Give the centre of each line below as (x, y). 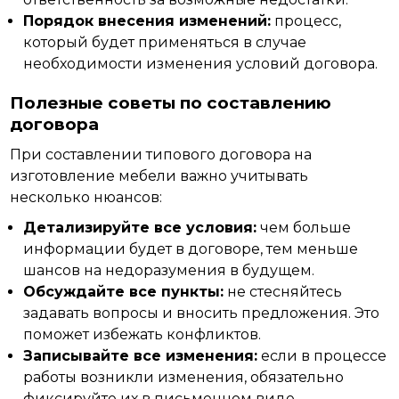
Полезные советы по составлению (171, 103)
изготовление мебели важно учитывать (159, 176)
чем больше (304, 228)
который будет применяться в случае (165, 42)
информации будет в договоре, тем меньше (191, 249)
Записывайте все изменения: (141, 356)
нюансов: (126, 197)
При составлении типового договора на (161, 155)
